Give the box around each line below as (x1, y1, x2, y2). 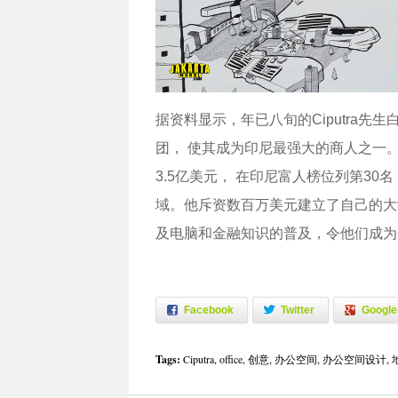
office (219, 352, 243, 367)
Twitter (280, 304, 314, 317)
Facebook (183, 304, 234, 317)
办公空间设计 (322, 352, 386, 367)
